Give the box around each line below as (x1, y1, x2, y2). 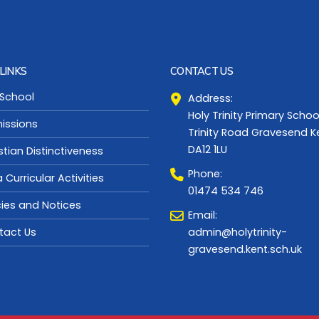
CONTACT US (170, 64, 233, 78)
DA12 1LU (188, 142, 227, 157)
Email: (188, 207, 217, 222)
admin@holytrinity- (188, 224, 287, 239)
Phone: (188, 166, 222, 181)
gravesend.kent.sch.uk (188, 241, 302, 256)
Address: (188, 90, 233, 105)
